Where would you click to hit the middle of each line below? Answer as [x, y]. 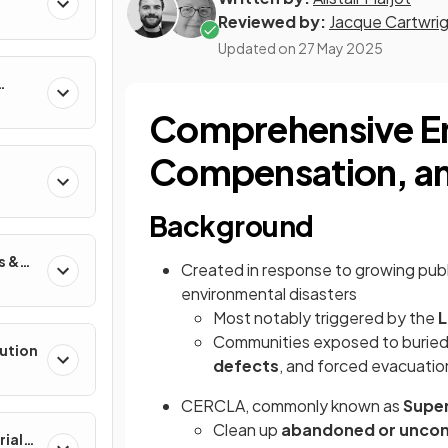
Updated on [258, 48]
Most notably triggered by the [325, 317]
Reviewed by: [272, 21]
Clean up [247, 429]
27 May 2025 [340, 48]
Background [231, 225]
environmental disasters [269, 293]
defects [246, 365]
